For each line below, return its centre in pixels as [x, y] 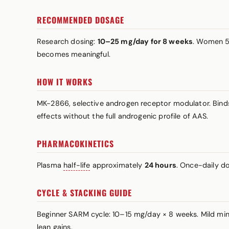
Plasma [50, 165]
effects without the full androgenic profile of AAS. [123, 116]
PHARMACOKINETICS [75, 144]
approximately [117, 165]
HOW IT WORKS [65, 82]
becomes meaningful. [74, 54]
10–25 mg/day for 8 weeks [145, 41]
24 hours [160, 165]
